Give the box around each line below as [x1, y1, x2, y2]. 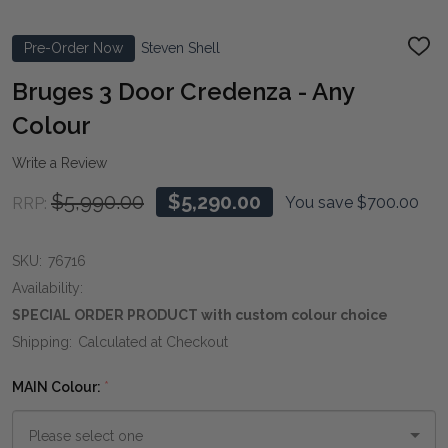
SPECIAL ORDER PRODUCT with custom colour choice [12, 306, 388, 323]
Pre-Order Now [24, 39, 123, 56]
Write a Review [12, 154, 107, 171]
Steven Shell [141, 39, 220, 56]
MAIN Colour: [12, 378, 104, 395]
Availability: [12, 279, 83, 296]
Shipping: [12, 333, 72, 350]
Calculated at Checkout [78, 333, 228, 350]
